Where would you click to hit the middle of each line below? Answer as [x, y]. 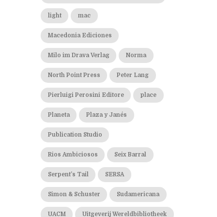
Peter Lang [133, 75]
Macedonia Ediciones [80, 35]
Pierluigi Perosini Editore [86, 95]
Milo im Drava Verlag [78, 55]
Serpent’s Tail [68, 174]
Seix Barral [131, 155]
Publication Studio [75, 135]
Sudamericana [138, 194]
